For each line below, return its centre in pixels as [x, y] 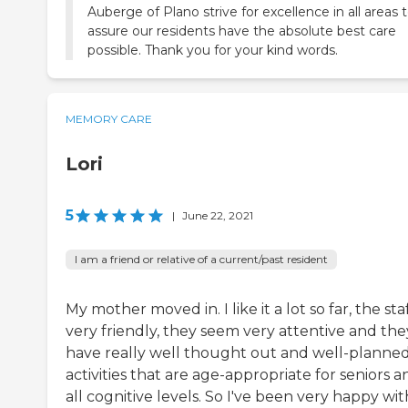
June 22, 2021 [218, 216]
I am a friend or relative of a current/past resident [201, 260]
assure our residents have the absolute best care [242, 31]
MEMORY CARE [109, 119]
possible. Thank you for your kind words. [213, 51]
